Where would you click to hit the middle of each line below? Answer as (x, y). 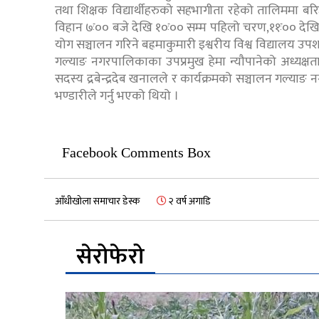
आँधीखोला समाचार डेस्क (97, 201)
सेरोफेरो (110, 256)
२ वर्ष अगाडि (189, 201)
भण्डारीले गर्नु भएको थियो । (117, 96)
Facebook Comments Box (136, 152)
